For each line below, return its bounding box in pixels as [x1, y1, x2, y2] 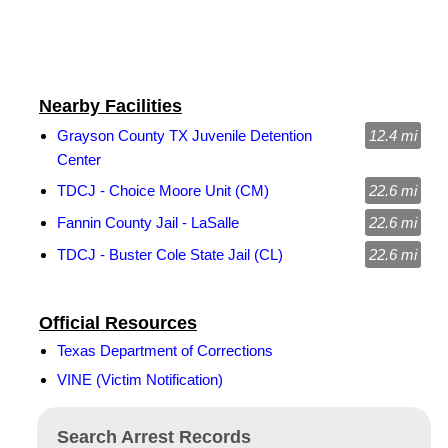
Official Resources [39, 313, 197, 333]
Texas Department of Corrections [57, 342, 273, 359]
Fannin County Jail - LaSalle [57, 214, 239, 231]
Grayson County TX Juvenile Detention [57, 127, 312, 144]
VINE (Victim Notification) [57, 371, 223, 388]
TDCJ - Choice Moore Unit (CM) [57, 182, 269, 199]
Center [57, 151, 101, 168]
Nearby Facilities [39, 96, 182, 116]
